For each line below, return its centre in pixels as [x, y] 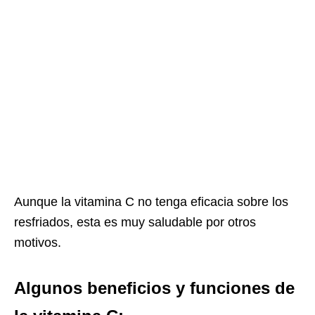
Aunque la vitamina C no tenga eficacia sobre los [151, 201]
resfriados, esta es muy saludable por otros [135, 222]
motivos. [38, 242]
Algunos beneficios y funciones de [154, 288]
